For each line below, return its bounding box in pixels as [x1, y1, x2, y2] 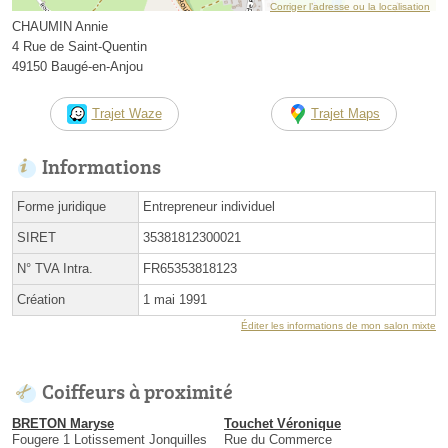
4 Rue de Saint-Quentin [12, 38, 147, 54]
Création [17, 291, 65, 307]
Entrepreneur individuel [143, 198, 275, 214]
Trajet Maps [311, 105, 380, 121]
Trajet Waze [91, 105, 162, 121]
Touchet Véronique [224, 415, 341, 431]
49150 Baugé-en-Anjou [12, 58, 143, 74]
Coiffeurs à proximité [42, 376, 233, 405]
